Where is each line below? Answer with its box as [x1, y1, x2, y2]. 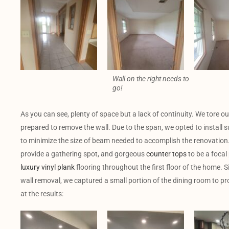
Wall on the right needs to [112, 74, 189, 83]
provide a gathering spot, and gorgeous [20, 149, 146, 158]
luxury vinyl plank [20, 163, 75, 171]
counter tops [146, 149, 187, 158]
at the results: [20, 189, 63, 198]
